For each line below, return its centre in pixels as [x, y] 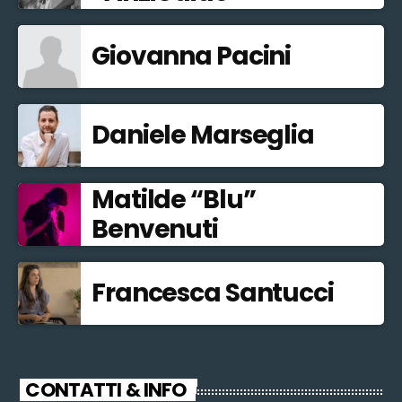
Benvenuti [155, 229]
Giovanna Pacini [192, 57]
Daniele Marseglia [203, 135]
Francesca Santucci [213, 293]
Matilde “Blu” [174, 199]
